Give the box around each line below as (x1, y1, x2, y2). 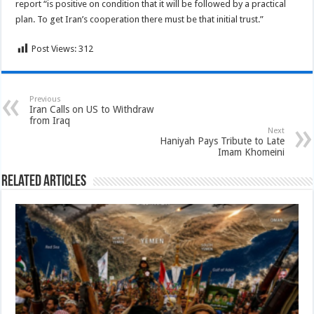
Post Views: (32, 43, 77, 54)
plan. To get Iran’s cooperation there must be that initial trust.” (15, 14, 264, 25)
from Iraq (29, 115, 71, 126)
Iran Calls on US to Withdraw (29, 104, 154, 115)
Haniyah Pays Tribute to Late (159, 135, 285, 146)
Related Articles (1, 174, 87, 190)
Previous (29, 95, 62, 104)
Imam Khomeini (217, 146, 285, 158)
